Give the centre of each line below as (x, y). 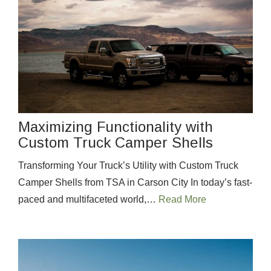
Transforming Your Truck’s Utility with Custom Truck (128, 165)
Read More (182, 199)
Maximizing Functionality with (116, 126)
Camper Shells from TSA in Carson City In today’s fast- (135, 182)
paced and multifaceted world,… (88, 199)
